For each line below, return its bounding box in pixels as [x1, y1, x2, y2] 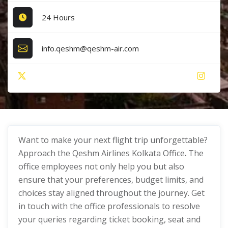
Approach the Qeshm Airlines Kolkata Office [18, 148, 185, 159]
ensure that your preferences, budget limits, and [18, 174, 204, 185]
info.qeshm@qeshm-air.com [42, 43, 139, 53]
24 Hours [42, 12, 75, 22]
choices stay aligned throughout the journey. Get [18, 187, 205, 198]
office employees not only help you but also [18, 161, 184, 172]
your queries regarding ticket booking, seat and [18, 214, 201, 225]
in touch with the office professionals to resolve [18, 201, 200, 212]
